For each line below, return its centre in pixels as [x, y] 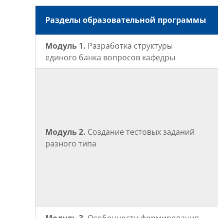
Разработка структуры [130, 45]
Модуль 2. [66, 132]
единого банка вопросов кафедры [110, 57]
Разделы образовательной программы [126, 20]
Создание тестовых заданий [141, 132]
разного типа [71, 143]
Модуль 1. [66, 45]
